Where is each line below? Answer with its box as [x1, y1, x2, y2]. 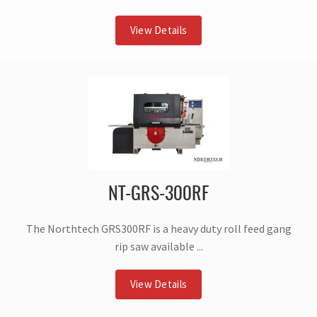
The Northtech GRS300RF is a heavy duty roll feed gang [25, 221, 292, 236]
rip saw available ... [114, 239, 203, 254]
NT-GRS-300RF [108, 185, 209, 204]
